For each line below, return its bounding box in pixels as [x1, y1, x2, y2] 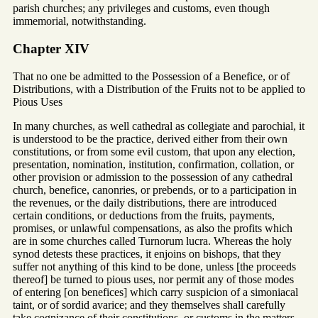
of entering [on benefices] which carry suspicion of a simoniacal [13, 285, 298, 298]
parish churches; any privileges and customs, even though [13, 2, 270, 15]
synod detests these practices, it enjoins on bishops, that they [13, 247, 281, 260]
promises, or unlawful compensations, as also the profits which [13, 221, 292, 234]
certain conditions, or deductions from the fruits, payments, [13, 209, 275, 221]
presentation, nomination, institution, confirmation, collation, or [13, 158, 294, 170]
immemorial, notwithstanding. [13, 15, 146, 28]
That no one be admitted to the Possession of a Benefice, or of [13, 70, 290, 82]
